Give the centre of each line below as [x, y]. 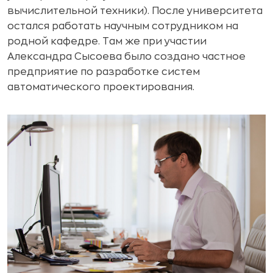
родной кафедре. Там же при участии [107, 41]
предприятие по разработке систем [104, 72]
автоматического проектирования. [101, 87]
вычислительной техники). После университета [135, 11]
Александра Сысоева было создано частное [126, 57]
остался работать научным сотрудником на [123, 26]
